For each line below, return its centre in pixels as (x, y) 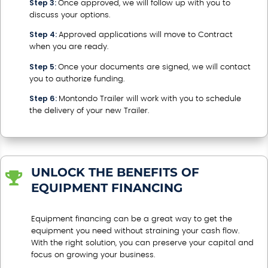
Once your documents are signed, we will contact (154, 67)
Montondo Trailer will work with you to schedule (150, 99)
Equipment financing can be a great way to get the (132, 219)
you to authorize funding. (77, 79)
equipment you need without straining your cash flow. (135, 231)
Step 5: (44, 66)
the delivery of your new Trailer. (89, 111)
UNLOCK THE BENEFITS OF (115, 172)
